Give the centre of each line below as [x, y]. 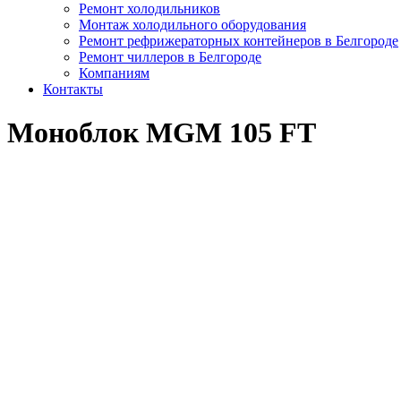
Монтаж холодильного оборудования [192, 25]
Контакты [73, 89]
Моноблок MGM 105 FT [162, 133]
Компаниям [114, 73]
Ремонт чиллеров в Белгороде [170, 57]
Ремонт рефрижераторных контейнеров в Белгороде [239, 41]
